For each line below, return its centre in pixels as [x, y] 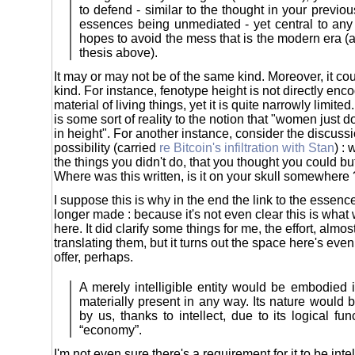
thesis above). [118, 52]
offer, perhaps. [94, 257]
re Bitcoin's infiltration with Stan [247, 147]
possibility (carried [107, 147]
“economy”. [111, 330]
